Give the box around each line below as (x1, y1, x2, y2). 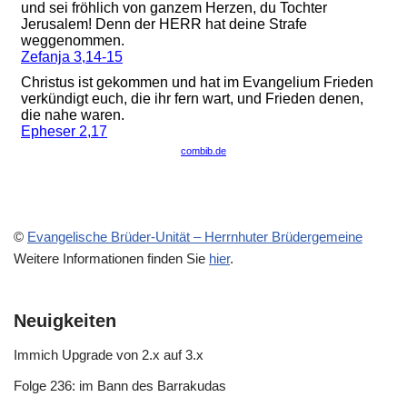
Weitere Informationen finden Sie (14, 251, 209, 266)
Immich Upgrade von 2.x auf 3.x (14, 347, 203, 362)
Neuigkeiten (14, 311, 116, 331)
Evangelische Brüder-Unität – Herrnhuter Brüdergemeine (27, 229, 362, 244)
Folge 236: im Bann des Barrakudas (14, 378, 226, 393)
